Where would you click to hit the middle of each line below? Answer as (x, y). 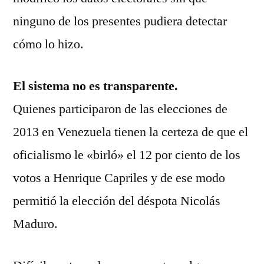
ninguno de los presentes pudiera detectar (120, 21)
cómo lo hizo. (48, 44)
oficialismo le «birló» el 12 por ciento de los (127, 155)
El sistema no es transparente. (95, 86)
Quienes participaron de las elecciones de (120, 109)
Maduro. (35, 224)
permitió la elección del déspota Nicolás (117, 201)
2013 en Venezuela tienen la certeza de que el (131, 132)
